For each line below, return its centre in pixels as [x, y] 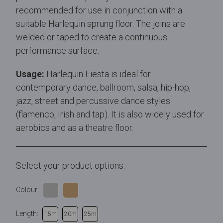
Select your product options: [70, 165]
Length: [27, 214]
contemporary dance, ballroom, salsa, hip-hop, [103, 87]
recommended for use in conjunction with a [99, 10]
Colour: [27, 190]
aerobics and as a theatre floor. [75, 127]
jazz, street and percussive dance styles [93, 101]
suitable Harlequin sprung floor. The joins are [101, 23]
